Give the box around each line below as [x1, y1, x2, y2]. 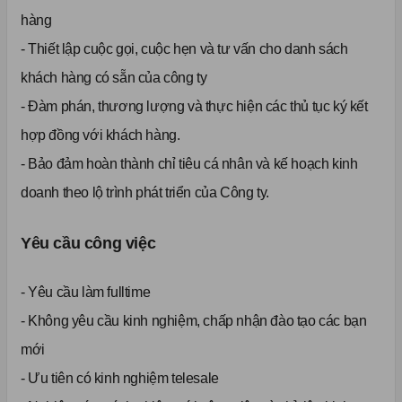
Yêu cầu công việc [21, 234, 156, 253]
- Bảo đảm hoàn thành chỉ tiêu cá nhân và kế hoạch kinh [21, 156, 358, 172]
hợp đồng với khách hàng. [21, 127, 180, 144]
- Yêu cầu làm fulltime [21, 284, 151, 301]
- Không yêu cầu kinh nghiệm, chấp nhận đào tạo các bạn [21, 313, 367, 329]
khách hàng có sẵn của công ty [21, 70, 207, 86]
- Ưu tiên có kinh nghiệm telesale [21, 371, 219, 387]
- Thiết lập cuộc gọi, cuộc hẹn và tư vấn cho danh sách [21, 41, 348, 57]
